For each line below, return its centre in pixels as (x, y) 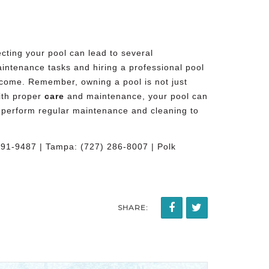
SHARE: (133, 207)
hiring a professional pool (149, 67)
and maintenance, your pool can (136, 96)
